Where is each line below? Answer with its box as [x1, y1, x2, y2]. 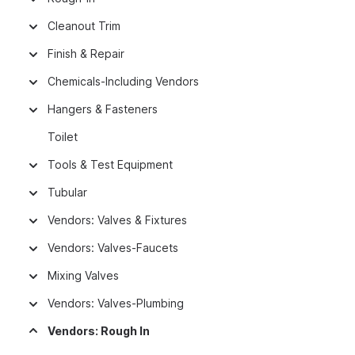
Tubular [48, 185, 87, 199]
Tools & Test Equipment [48, 158, 173, 171]
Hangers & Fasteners [48, 102, 158, 116]
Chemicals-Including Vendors [48, 74, 199, 88]
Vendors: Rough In [48, 324, 150, 338]
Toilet [48, 130, 78, 143]
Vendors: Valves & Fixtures [48, 213, 187, 227]
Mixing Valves [48, 269, 119, 282]
